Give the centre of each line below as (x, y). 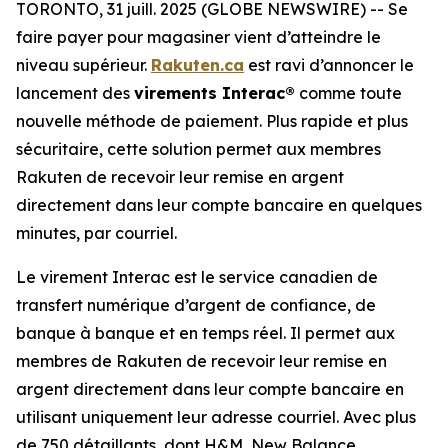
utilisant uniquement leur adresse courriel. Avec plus (216, 417)
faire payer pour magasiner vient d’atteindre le (198, 37)
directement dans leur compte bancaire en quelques (219, 205)
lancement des (75, 93)
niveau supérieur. (83, 65)
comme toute (348, 93)
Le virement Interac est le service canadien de (197, 277)
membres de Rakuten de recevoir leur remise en (201, 361)
